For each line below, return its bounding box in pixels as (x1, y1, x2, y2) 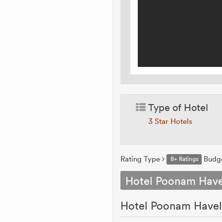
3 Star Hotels (148, 116, 193, 126)
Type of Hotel (146, 101, 209, 113)
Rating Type (120, 154, 163, 164)
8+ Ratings (170, 155, 198, 163)
